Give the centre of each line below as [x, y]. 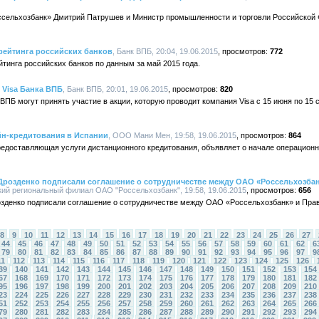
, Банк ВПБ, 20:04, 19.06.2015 [165, 51]
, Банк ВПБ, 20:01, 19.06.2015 [115, 89]
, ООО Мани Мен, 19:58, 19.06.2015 [172, 135]
